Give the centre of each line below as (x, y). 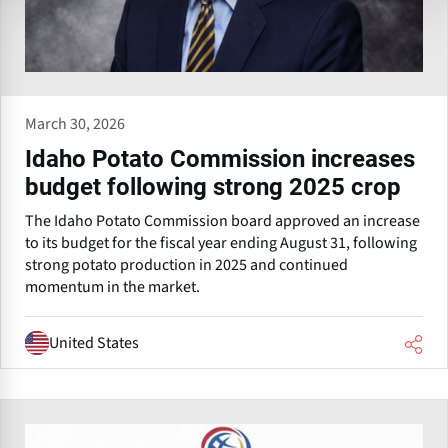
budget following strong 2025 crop (213, 187)
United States (94, 342)
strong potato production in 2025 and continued (186, 265)
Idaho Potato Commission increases (220, 159)
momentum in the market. (112, 287)
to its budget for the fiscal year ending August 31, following (221, 243)
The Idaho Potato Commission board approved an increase (222, 221)
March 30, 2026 (75, 124)
